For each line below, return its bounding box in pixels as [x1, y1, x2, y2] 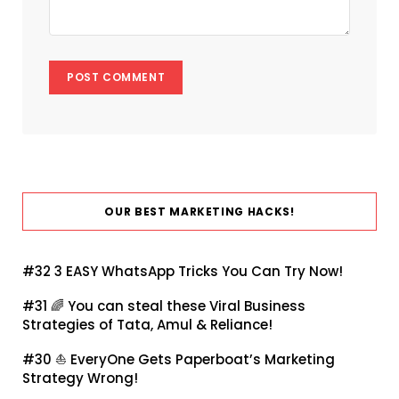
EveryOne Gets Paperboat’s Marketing [70, 349, 335, 369]
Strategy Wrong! [22, 368, 138, 387]
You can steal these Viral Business [68, 296, 305, 315]
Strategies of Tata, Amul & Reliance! [22, 314, 273, 334]
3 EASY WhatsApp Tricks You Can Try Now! [54, 261, 343, 281]
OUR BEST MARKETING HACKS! [104, 203, 295, 219]
